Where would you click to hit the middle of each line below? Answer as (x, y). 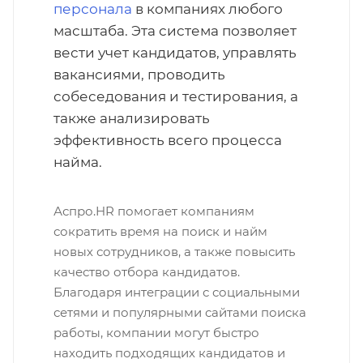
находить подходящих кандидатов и (169, 353)
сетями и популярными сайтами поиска (180, 312)
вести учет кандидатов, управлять (175, 53)
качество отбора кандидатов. (147, 272)
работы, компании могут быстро (156, 333)
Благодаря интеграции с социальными (177, 292)
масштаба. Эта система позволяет (175, 31)
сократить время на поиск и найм (160, 231)
